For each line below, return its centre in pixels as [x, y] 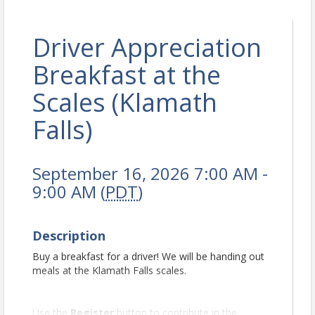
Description [69, 236]
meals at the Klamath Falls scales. [109, 270]
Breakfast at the [127, 75]
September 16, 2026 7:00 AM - [150, 173]
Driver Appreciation [147, 47]
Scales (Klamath [125, 102]
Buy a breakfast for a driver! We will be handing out [148, 256]
